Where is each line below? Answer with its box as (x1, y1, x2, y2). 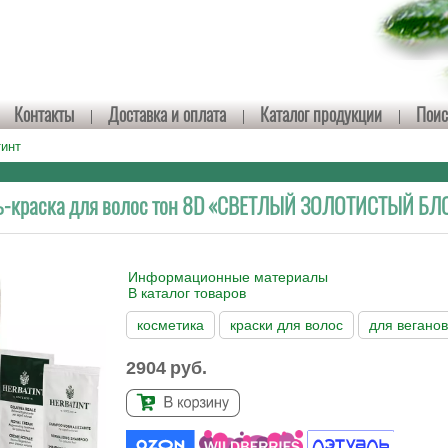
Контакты (13, 101, 74, 127)
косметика (137, 317, 205, 333)
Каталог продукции (259, 101, 382, 127)
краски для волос (230, 317, 344, 333)
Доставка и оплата (107, 101, 226, 127)
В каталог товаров (128, 285, 247, 301)
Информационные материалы (128, 269, 329, 285)
